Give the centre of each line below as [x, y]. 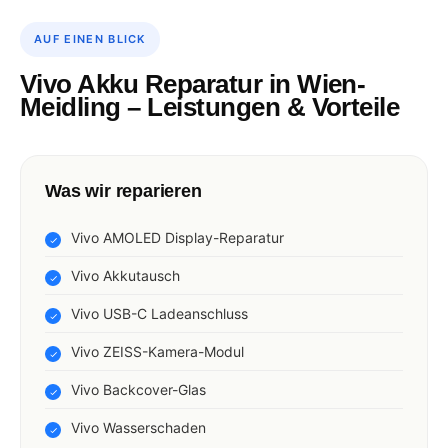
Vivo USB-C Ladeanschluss [159, 313]
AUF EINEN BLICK [90, 38]
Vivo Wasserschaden [138, 427]
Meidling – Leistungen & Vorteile [210, 106]
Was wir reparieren [123, 190]
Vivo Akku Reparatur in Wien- [193, 83]
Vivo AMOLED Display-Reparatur [177, 237]
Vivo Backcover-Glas [138, 389]
